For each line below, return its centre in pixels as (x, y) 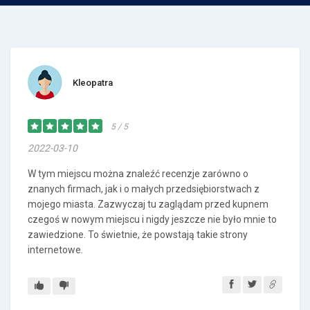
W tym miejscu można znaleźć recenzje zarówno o (138, 174)
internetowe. (55, 250)
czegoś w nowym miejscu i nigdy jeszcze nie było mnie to (152, 219)
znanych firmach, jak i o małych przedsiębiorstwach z (144, 189)
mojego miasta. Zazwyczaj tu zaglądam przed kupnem (148, 204)
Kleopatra (93, 83)
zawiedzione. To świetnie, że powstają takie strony (138, 235)
